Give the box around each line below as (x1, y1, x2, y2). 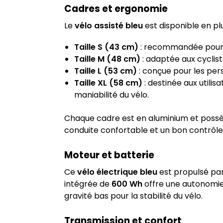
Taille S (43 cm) (74, 41, 138, 53)
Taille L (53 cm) (74, 65, 137, 77)
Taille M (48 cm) (74, 53, 140, 65)
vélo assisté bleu (74, 19, 143, 31)
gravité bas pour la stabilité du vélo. (64, 190, 203, 202)
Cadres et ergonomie (64, 1, 168, 15)
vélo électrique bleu (77, 166, 157, 178)
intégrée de (64, 178, 111, 190)
